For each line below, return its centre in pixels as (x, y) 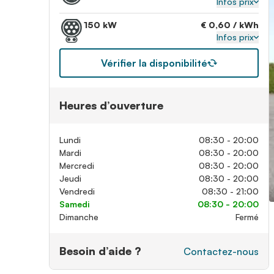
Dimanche (79, 217)
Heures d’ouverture (111, 105)
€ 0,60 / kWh (230, 25)
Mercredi (77, 165)
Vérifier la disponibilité (154, 63)
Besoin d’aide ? (100, 251)
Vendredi (77, 191)
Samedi (74, 204)
